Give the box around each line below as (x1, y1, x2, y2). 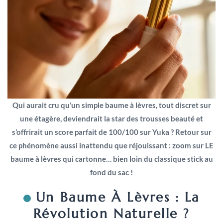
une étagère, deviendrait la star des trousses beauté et (20, 114, 203, 123)
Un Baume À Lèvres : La (35, 189, 200, 206)
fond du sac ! (90, 168, 133, 177)
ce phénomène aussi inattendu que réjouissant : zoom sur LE (9, 141, 214, 150)
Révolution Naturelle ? (33, 206, 190, 222)
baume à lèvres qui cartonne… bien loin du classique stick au (10, 154, 213, 164)
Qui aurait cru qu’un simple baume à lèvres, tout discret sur (12, 101, 211, 110)
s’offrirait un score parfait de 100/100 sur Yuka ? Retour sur (11, 127, 212, 137)
